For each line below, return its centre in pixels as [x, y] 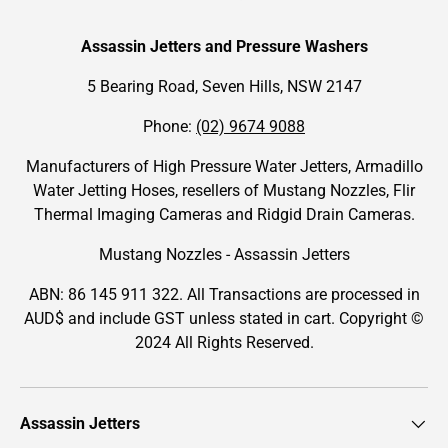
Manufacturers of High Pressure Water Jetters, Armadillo [224, 167]
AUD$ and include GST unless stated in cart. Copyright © [224, 319]
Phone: [169, 127]
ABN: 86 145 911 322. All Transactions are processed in [224, 295]
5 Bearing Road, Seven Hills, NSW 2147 [224, 87]
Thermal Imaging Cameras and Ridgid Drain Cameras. [224, 215]
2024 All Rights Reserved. [224, 343]
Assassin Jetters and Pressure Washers [224, 47]
